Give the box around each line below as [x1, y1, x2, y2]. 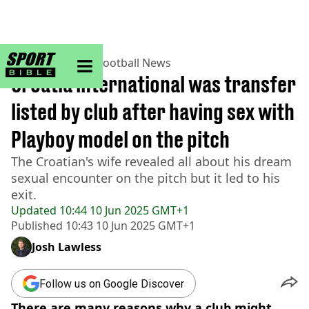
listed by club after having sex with [11, 99, 295, 125]
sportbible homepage [54, 52, 146, 63]
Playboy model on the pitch [11, 126, 230, 152]
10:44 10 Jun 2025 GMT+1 [57, 203, 189, 218]
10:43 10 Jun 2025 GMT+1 [63, 218, 195, 233]
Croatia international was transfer [11, 71, 296, 97]
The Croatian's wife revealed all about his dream [11, 153, 292, 170]
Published [11, 218, 63, 233]
